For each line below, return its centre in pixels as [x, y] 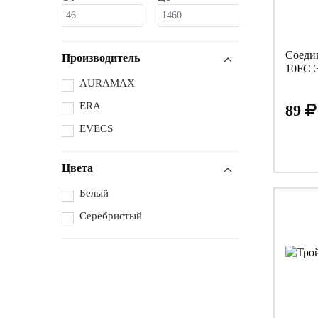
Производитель [101, 58]
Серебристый [111, 216]
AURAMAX [107, 83]
